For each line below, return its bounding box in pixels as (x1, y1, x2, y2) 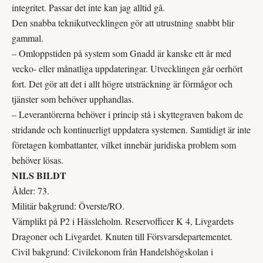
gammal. (12, 31, 43, 44)
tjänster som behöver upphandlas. (12, 92, 134, 105)
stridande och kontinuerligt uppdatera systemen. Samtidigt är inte (12, 123, 251, 136)
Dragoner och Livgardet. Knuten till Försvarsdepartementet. (12, 230, 232, 242)
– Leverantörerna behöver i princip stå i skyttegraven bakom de (12, 107, 243, 120)
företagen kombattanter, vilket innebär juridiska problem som (12, 138, 236, 151)
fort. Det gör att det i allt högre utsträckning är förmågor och (12, 77, 232, 90)
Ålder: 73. (12, 184, 49, 197)
